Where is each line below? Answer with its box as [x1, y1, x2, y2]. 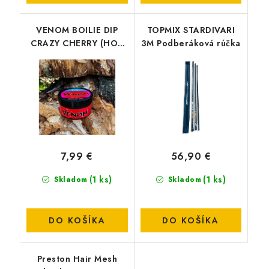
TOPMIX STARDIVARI [147, 23, 235, 36]
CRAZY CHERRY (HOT [31, 37, 124, 49]
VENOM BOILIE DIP [36, 23, 118, 36]
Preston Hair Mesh [37, 253, 117, 265]
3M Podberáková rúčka [141, 37, 241, 49]
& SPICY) [58, 50, 96, 62]
